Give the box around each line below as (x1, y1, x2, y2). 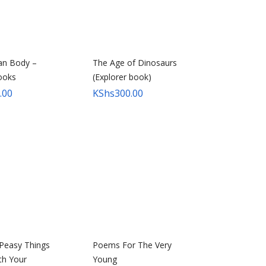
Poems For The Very (93, 239, 172, 251)
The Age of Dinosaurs (93, 57, 177, 68)
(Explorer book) (93, 71, 151, 83)
